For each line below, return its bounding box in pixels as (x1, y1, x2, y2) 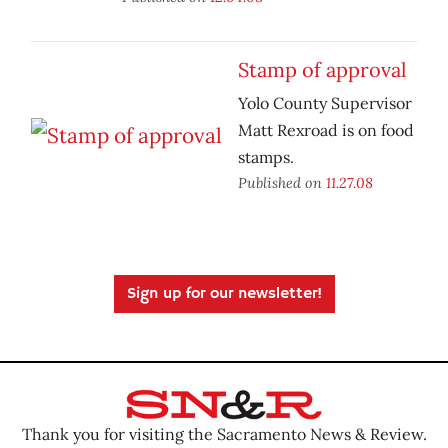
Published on (238, 173, 326, 193)
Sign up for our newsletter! (126, 284, 322, 305)
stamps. (238, 147, 294, 168)
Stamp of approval (238, 57, 406, 83)
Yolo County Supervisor (238, 93, 412, 114)
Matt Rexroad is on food (238, 120, 414, 141)
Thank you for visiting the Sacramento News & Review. (21, 423, 427, 444)
